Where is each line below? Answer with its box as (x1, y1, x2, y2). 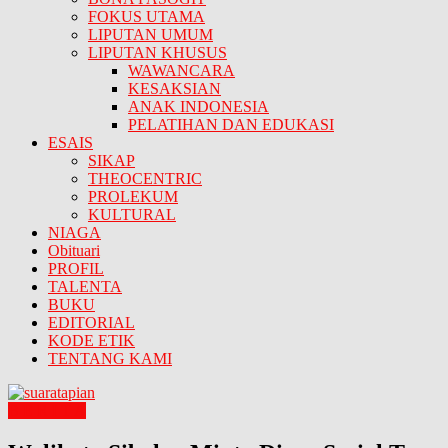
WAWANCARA (128, 62, 235, 80)
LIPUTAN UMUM (88, 26, 213, 44)
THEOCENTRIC (88, 170, 202, 188)
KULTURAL (88, 206, 176, 224)
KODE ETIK (48, 332, 135, 350)
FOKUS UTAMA (88, 8, 205, 26)
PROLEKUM (88, 188, 178, 206)
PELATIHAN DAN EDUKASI (128, 116, 334, 134)
